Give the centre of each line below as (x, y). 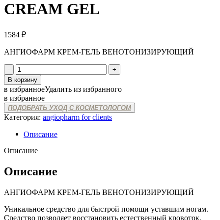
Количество (35, 68)
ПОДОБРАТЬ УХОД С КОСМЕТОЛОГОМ (69, 108)
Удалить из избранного (83, 89)
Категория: (22, 117)
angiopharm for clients (77, 117)
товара (26, 77)
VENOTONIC (39, 94)
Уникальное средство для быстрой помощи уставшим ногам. (106, 209)
